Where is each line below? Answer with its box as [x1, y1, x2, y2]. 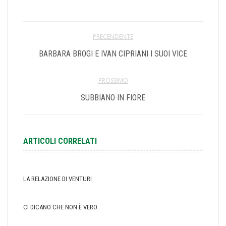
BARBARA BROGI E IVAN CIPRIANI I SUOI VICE [39, 49, 187, 59]
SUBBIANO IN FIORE [81, 93, 145, 102]
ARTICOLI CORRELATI [23, 136, 97, 146]
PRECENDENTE [93, 32, 133, 41]
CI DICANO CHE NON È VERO [23, 203, 97, 211]
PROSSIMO [98, 76, 128, 85]
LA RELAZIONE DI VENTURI [23, 175, 92, 183]
